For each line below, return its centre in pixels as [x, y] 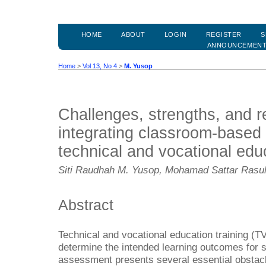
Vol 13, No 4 [100, 66]
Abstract [86, 205]
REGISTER [224, 35]
